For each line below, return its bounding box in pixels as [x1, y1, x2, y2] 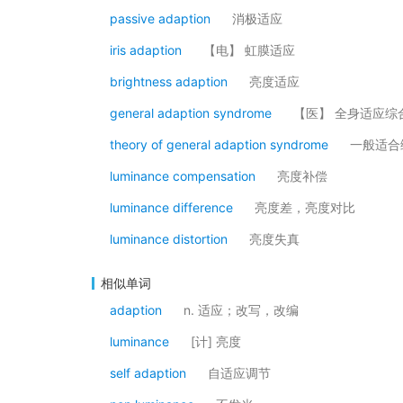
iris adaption [110, 42, 182, 58]
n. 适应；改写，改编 [184, 302, 299, 318]
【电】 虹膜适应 [203, 42, 295, 58]
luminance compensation [110, 168, 255, 184]
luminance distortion [110, 231, 228, 246]
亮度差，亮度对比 [255, 200, 355, 215]
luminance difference [110, 200, 233, 215]
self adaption [110, 365, 186, 381]
